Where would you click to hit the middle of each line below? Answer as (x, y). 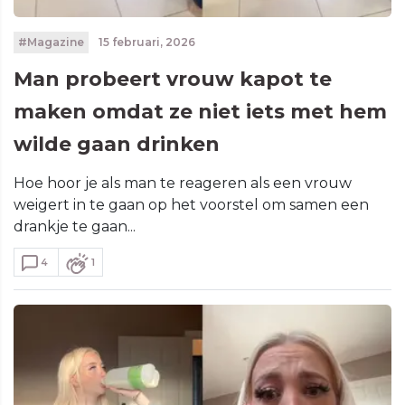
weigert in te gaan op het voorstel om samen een (191, 204)
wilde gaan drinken (117, 144)
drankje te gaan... (75, 226)
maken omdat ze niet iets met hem (200, 111)
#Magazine (51, 42)
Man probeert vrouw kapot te (173, 79)
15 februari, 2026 (145, 42)
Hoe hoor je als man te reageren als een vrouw (183, 183)
